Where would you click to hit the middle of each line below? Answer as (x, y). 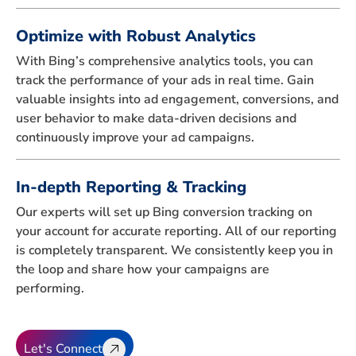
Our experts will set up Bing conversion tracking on (164, 212)
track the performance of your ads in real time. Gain (165, 80)
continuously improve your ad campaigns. (135, 137)
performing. (50, 288)
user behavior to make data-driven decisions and (156, 118)
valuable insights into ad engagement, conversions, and (177, 99)
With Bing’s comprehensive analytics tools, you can (164, 61)
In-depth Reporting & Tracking (131, 187)
